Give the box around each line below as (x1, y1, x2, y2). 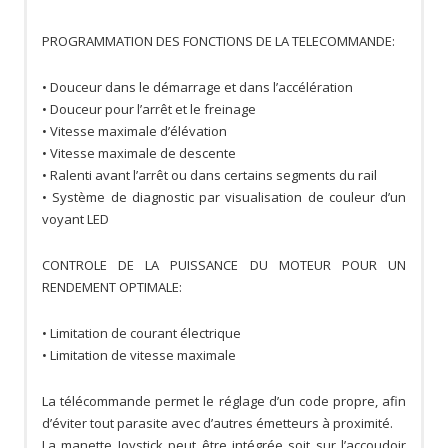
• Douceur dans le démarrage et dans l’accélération (42, 78, 353, 97)
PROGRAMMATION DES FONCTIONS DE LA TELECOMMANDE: (42, 32, 395, 51)
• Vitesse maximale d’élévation (42, 122, 227, 141)
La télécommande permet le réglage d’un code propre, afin (42, 392, 406, 411)
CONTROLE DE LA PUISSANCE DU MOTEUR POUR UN (42, 256, 406, 275)
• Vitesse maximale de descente (42, 144, 236, 163)
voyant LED (42, 210, 109, 229)
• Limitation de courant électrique (42, 324, 241, 343)
